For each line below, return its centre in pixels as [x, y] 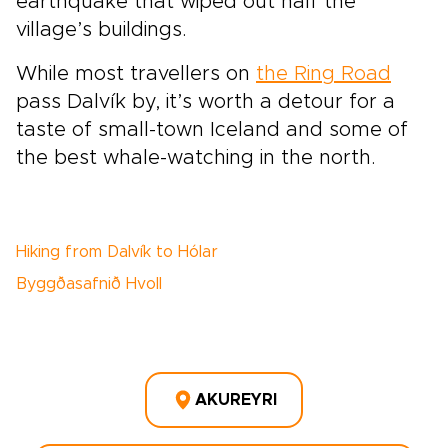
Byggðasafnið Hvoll [89, 284]
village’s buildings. [101, 30]
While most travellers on [136, 74]
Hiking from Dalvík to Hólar [117, 252]
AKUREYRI [236, 400]
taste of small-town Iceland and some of [212, 130]
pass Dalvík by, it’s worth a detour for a [205, 102]
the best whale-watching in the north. [196, 158]
